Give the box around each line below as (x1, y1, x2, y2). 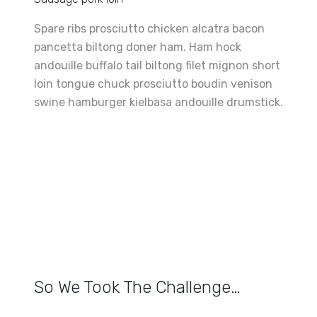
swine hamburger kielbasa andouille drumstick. (34, 96, 283, 109)
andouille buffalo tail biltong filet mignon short (34, 59, 280, 72)
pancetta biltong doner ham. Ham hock (34, 40, 241, 54)
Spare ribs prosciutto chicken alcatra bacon (34, 22, 265, 35)
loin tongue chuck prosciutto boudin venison (34, 77, 272, 91)
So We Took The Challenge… (34, 277, 241, 297)
